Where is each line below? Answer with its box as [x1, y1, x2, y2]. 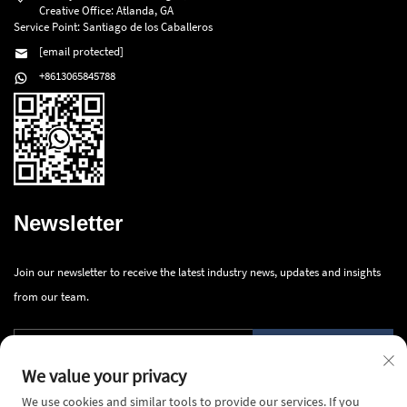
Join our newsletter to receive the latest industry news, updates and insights [14, 263, 381, 280]
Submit [301, 342, 346, 361]
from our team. [14, 288, 89, 304]
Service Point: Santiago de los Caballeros [14, 19, 213, 35]
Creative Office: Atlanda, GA [39, 3, 174, 19]
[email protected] [39, 44, 124, 60]
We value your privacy [22, 364, 186, 387]
